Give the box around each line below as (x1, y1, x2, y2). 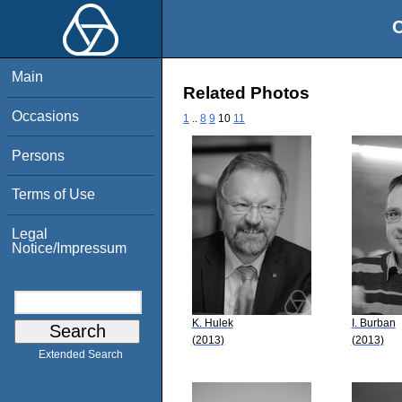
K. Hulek (191, 316, 233, 329)
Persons (12, 147, 66, 163)
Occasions (12, 108, 80, 124)
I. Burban (351, 316, 396, 329)
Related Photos (183, 83, 310, 103)
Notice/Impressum (12, 240, 127, 256)
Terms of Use (12, 187, 96, 203)
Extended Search (39, 348, 123, 362)
